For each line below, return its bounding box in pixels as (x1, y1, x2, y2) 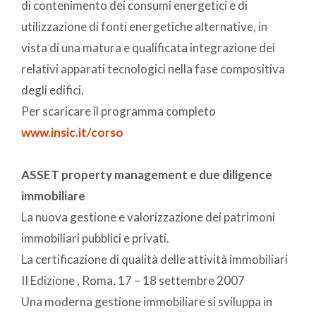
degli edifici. (21, 82, 84, 97)
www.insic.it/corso (21, 124, 123, 140)
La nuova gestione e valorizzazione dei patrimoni (21, 209, 275, 224)
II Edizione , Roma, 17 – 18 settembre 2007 (21, 272, 245, 288)
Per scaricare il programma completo (21, 103, 216, 119)
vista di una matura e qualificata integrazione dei (21, 39, 275, 55)
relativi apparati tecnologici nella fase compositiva (21, 61, 285, 76)
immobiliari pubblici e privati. (21, 230, 169, 245)
